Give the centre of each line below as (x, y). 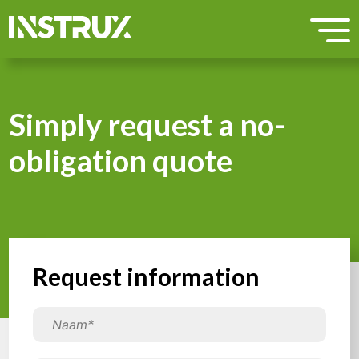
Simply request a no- (147, 124)
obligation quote (121, 160)
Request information (147, 276)
